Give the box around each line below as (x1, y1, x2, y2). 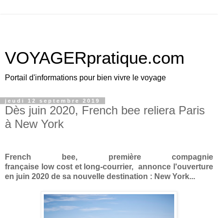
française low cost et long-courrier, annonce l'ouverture (5, 162, 213, 171)
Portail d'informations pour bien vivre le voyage (5, 73, 166, 82)
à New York (5, 117, 64, 130)
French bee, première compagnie (5, 152, 213, 161)
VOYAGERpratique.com (5, 49, 184, 67)
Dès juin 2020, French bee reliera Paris (5, 104, 205, 117)
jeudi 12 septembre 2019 (5, 98, 100, 104)
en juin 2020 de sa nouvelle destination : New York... (5, 172, 197, 181)
